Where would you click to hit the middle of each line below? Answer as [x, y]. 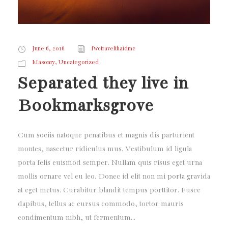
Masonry [44, 63]
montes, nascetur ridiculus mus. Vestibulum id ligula [105, 149]
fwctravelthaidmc [113, 49]
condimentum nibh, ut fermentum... [77, 218]
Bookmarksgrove [86, 106]
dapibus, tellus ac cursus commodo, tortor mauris [101, 204]
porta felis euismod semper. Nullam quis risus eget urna [110, 163]
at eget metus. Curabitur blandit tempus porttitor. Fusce [109, 191]
